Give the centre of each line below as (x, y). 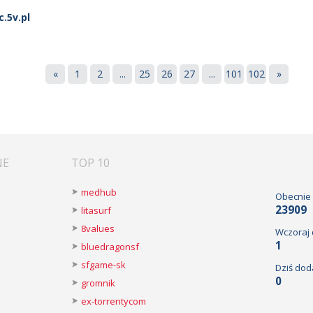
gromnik (98, 283)
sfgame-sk (103, 265)
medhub (99, 192)
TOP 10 (90, 163)
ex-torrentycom (114, 301)
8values (98, 228)
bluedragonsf (110, 247)
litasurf (96, 210)
